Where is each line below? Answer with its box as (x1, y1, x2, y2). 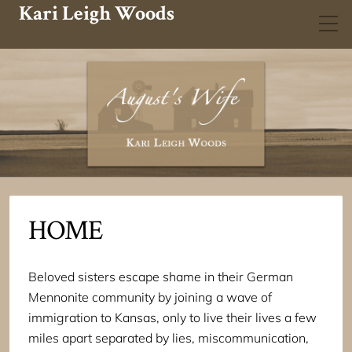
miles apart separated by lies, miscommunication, (28, 330, 309, 346)
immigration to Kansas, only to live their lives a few (28, 310, 317, 326)
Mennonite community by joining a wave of (28, 289, 272, 306)
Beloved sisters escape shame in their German (28, 269, 293, 285)
